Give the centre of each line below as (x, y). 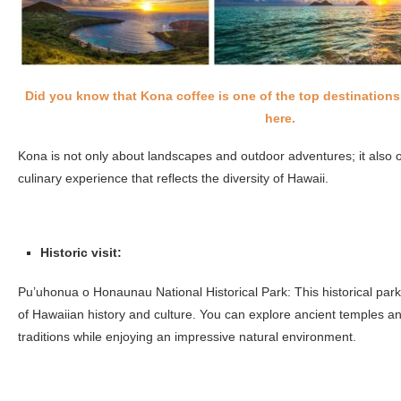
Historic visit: (81, 252)
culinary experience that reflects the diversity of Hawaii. (173, 178)
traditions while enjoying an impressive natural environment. (187, 336)
